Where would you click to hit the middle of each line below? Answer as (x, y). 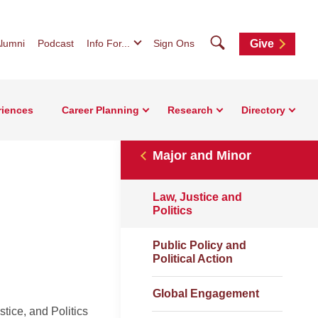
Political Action (193, 259)
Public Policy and (199, 245)
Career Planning (100, 110)
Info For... (108, 43)
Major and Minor (202, 155)
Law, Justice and (197, 197)
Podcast (56, 43)
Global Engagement (206, 294)
